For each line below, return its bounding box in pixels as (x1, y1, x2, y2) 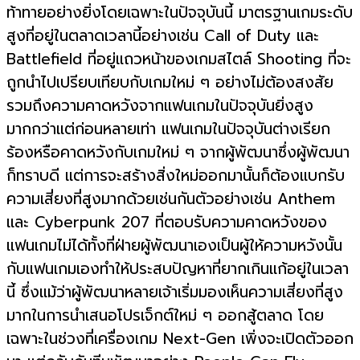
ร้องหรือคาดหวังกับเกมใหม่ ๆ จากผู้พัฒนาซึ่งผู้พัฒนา (6, 141, 350, 165)
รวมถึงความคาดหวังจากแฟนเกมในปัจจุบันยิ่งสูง (6, 94, 313, 118)
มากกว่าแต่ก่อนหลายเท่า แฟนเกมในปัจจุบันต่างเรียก (6, 117, 330, 141)
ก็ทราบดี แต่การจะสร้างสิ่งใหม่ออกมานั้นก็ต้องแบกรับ (6, 164, 345, 188)
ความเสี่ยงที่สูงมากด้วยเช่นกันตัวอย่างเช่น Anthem (6, 187, 335, 211)
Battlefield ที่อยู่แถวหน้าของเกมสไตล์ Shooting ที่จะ (6, 47, 351, 72)
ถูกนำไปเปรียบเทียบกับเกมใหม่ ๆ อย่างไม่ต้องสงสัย (6, 71, 333, 95)
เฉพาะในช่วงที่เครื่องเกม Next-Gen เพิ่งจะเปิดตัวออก (6, 327, 354, 351)
